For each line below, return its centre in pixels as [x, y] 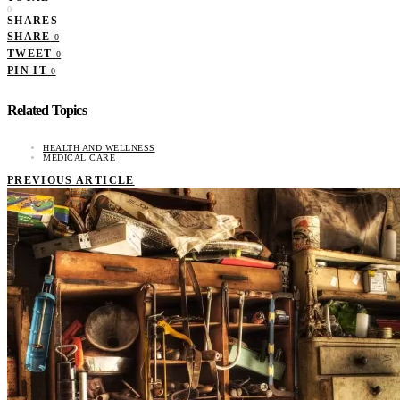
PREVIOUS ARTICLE [71, 180]
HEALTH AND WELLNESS [99, 147]
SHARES [33, 21]
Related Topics [47, 110]
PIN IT [28, 71]
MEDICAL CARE [79, 157]
